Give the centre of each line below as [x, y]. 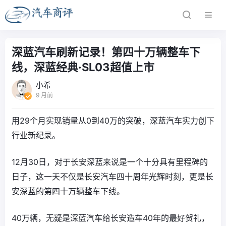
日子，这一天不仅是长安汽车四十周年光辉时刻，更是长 [112, 177]
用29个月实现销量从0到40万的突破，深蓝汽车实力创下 [113, 121]
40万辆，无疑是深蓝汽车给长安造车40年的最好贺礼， [110, 218]
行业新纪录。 [36, 135]
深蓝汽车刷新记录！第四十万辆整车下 [106, 52]
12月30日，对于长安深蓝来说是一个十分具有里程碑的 [110, 162]
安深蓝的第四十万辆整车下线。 [68, 191]
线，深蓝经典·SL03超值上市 [83, 67]
